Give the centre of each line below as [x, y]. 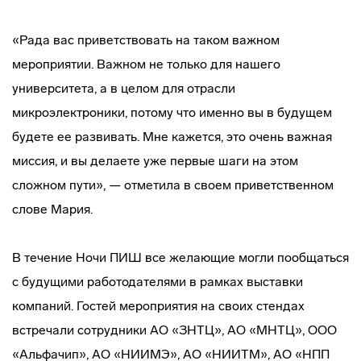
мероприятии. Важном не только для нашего [146, 64]
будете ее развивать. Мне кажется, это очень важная [172, 137]
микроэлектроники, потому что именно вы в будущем [172, 112]
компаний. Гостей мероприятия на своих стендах [158, 306]
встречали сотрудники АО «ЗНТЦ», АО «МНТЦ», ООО [174, 330]
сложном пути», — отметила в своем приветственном [173, 185]
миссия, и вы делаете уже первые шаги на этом [155, 161]
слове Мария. [52, 209]
